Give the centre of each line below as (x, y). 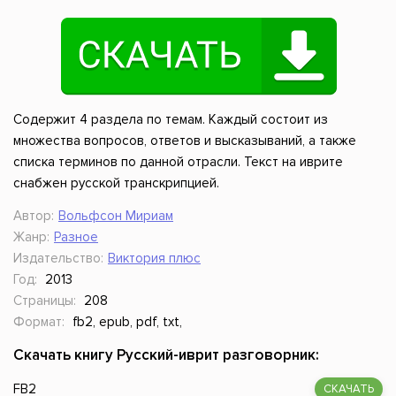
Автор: (34, 216)
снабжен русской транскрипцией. (116, 183)
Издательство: (58, 259)
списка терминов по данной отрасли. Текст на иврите (178, 162)
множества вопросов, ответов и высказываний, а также (185, 141)
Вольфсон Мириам (116, 216)
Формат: (39, 322)
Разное (76, 237)
